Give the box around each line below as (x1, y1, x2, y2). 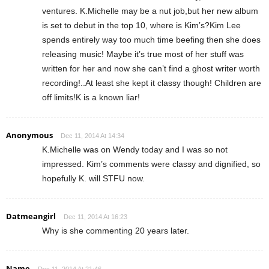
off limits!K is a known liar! (42, 92, 140, 102)
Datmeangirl (6, 210, 56, 222)
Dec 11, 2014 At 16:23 (64, 213, 127, 220)
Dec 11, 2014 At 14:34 (61, 131, 124, 139)
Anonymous (6, 129, 53, 141)
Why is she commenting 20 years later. (42, 225, 189, 235)
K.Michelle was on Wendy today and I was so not (42, 144, 228, 154)
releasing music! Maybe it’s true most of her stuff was (42, 49, 244, 59)
